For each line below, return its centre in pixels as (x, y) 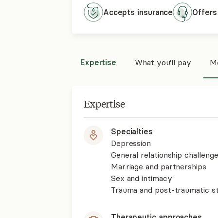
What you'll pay (163, 62)
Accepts (120, 12)
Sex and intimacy (141, 178)
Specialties (132, 131)
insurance (155, 12)
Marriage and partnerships (158, 166)
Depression (131, 143)
